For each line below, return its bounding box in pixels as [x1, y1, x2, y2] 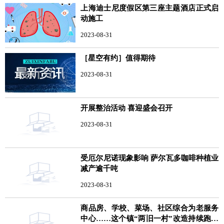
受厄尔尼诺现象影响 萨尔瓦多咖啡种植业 [80, 153, 219, 162]
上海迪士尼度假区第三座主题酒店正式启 [80, 3, 219, 12]
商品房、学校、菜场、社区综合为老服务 [80, 203, 219, 212]
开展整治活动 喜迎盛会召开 [80, 103, 173, 112]
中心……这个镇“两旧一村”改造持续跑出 [80, 214, 219, 222]
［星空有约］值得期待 [80, 53, 156, 62]
